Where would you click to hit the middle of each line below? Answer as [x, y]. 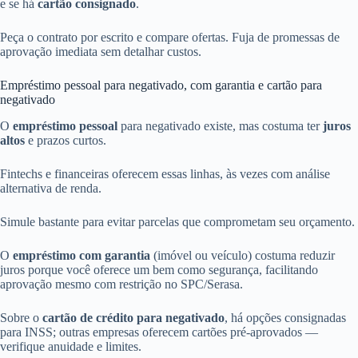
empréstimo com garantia [82, 255]
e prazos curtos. [66, 140]
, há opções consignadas [285, 317]
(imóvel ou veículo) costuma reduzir [243, 255]
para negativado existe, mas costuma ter [220, 125]
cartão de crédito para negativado [133, 317]
